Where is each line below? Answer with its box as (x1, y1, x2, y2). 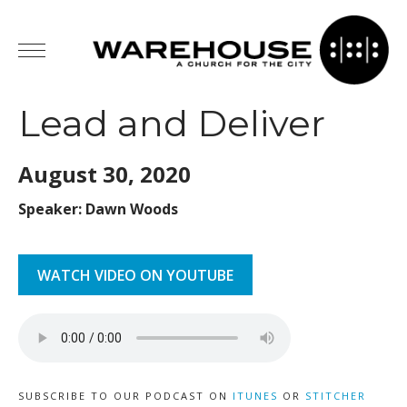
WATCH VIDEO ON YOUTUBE (37, 265, 233, 285)
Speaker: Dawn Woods (18, 199, 178, 219)
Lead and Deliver (18, 101, 325, 145)
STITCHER (305, 389, 366, 402)
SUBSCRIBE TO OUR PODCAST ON (18, 389, 233, 402)
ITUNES (233, 389, 278, 402)
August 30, (18, 159, 140, 189)
